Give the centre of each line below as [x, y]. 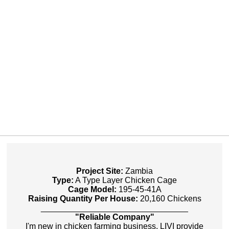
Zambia [138, 171]
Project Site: [100, 171]
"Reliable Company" [114, 217]
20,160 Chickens [169, 199]
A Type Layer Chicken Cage [125, 180]
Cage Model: [92, 189]
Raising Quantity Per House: [83, 199]
